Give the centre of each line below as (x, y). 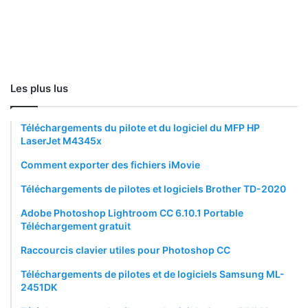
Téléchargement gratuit (76, 225)
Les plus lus (39, 88)
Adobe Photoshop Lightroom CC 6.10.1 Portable (132, 212)
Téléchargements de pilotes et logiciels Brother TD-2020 (153, 188)
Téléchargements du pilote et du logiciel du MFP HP (140, 127)
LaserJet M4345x (61, 140)
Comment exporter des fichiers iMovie (110, 164)
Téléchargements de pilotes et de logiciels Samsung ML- (153, 274)
